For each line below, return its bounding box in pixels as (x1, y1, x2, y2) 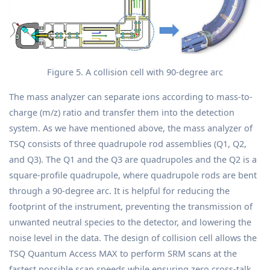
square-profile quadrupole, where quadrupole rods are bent (9, 168, 257, 181)
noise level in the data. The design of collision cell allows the (9, 231, 257, 243)
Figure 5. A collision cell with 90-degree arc (47, 65, 223, 78)
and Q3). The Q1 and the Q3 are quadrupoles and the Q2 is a (9, 152, 257, 165)
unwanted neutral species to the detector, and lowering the (9, 215, 251, 228)
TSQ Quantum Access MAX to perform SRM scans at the (9, 246, 237, 259)
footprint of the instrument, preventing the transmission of (9, 199, 253, 212)
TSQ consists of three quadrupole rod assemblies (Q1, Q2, (9, 137, 246, 149)
